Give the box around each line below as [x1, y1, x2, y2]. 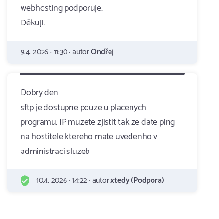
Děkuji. [21, 16, 45, 30]
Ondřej [90, 45, 114, 59]
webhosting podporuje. [21, 1, 103, 16]
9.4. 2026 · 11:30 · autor [21, 45, 91, 59]
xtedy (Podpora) [110, 174, 164, 187]
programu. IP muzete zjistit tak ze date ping [21, 115, 175, 130]
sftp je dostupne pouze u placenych [21, 100, 147, 115]
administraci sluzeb [21, 144, 90, 159]
